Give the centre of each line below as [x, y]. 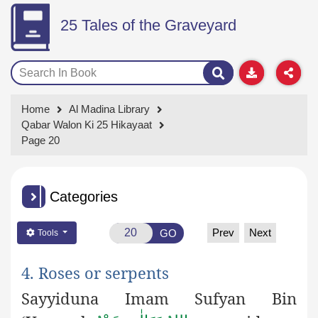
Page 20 [40, 141]
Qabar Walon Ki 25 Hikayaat [87, 125]
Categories [84, 197]
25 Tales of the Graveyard [148, 26]
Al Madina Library [109, 109]
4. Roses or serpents [95, 273]
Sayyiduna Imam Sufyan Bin [159, 298]
